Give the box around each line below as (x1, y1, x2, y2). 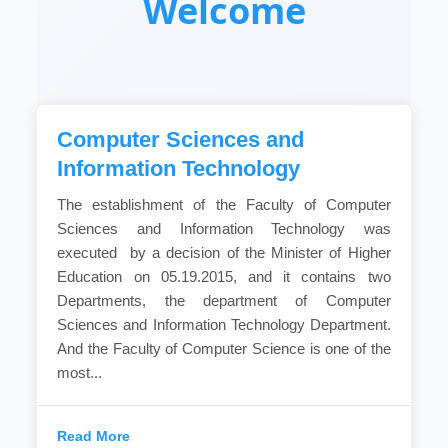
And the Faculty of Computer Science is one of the (57, 340, 391, 357)
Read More (57, 428, 131, 444)
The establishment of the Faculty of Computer (57, 196, 391, 213)
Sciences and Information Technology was (57, 220, 391, 237)
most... (57, 364, 103, 381)
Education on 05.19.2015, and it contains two (57, 268, 391, 285)
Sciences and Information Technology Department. (57, 316, 391, 333)
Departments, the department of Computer (57, 292, 391, 309)
